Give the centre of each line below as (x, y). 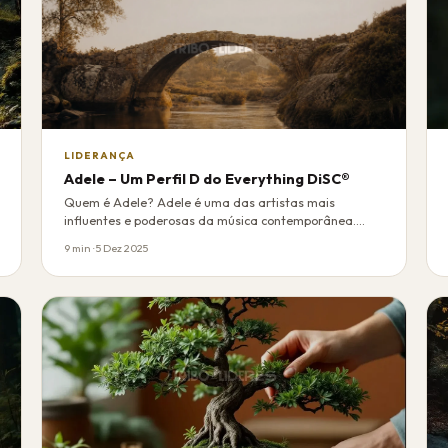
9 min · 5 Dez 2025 (106, 247)
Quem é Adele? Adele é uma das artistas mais (200, 202)
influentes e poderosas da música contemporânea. (210, 220)
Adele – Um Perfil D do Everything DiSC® (207, 178)
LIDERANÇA (100, 156)
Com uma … (98, 238)
